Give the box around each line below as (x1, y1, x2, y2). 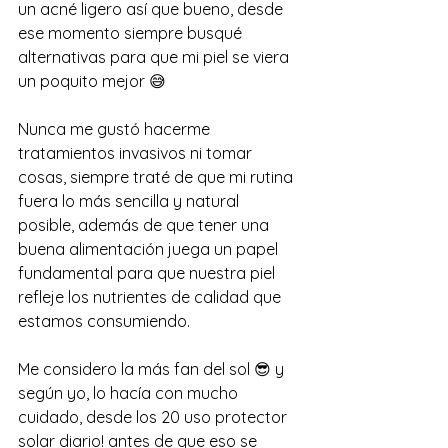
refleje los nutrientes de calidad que (18, 286, 285, 307)
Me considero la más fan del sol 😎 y (18, 358, 288, 379)
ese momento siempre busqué (18, 22, 246, 43)
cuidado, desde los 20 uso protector (18, 406, 291, 427)
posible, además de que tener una (18, 214, 273, 235)
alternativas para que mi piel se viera (18, 46, 293, 67)
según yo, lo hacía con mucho (18, 382, 242, 403)
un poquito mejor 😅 (18, 70, 166, 91)
